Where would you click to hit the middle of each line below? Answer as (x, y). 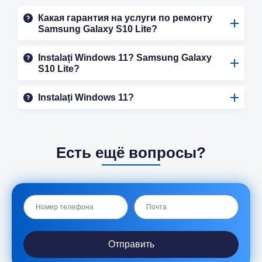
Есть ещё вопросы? (131, 153)
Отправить (131, 244)
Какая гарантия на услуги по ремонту (125, 18)
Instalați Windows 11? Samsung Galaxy (125, 58)
